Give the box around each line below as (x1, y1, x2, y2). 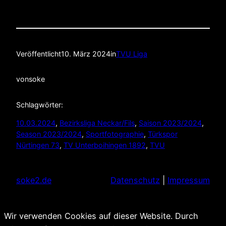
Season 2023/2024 (16, 130, 82, 139)
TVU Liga (116, 49, 147, 58)
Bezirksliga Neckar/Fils (60, 119, 135, 128)
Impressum (167, 175, 210, 186)
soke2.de (16, 175, 51, 186)
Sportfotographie (86, 130, 144, 139)
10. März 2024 (61, 49, 110, 58)
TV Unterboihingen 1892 (64, 141, 146, 150)
